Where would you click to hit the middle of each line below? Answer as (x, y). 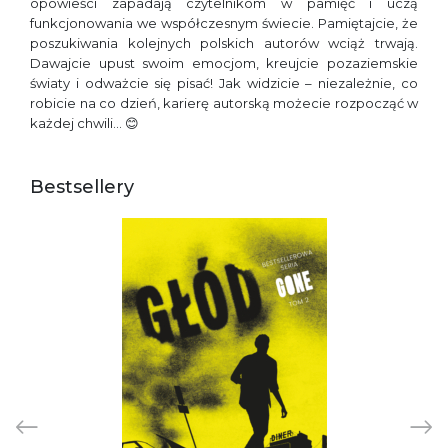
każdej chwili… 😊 (84, 123)
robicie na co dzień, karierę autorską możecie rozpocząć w (224, 103)
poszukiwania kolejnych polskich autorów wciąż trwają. (224, 43)
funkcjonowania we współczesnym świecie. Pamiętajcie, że (224, 23)
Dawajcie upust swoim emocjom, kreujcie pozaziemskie (224, 63)
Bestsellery (82, 187)
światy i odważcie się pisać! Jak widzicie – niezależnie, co (224, 83)
